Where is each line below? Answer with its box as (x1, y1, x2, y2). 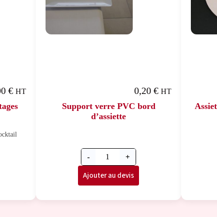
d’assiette (91, 111, 126, 121)
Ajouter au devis (83, 170, 134, 181)
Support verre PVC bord (62, 101, 155, 111)
